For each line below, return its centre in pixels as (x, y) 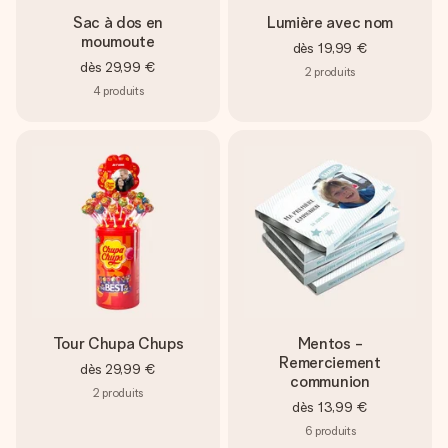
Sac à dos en (118, 22)
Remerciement (330, 362)
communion (330, 381)
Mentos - (330, 343)
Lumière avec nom (330, 22)
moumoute (118, 41)
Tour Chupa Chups (118, 343)
